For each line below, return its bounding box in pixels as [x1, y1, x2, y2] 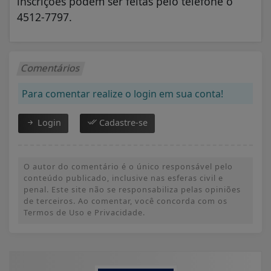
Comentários [19, 61, 83, 75]
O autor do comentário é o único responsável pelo [24, 161, 233, 172]
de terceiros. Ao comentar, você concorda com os [24, 195, 227, 207]
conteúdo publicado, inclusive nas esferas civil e [24, 172, 223, 184]
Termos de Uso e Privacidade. [24, 207, 145, 218]
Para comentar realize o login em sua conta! [22, 87, 223, 101]
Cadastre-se [97, 117, 148, 129]
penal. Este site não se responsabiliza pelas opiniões [24, 184, 241, 195]
